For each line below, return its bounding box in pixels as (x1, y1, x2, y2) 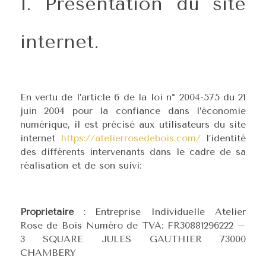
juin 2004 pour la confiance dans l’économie (20, 105, 246, 116)
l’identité (200, 132, 246, 144)
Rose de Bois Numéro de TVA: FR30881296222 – (20, 220, 246, 231)
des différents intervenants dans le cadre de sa (20, 146, 246, 157)
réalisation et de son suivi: (20, 160, 141, 171)
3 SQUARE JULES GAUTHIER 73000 (20, 233, 246, 245)
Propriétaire (20, 206, 74, 217)
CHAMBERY (20, 247, 76, 258)
